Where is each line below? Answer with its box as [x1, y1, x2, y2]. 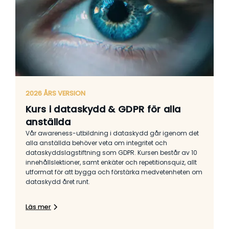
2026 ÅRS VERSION [26, 88, 85, 98]
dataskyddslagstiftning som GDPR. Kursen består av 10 [26, 148, 197, 157]
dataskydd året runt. [26, 177, 90, 186]
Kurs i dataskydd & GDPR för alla [26, 102, 181, 116]
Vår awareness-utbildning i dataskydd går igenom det [26, 128, 199, 138]
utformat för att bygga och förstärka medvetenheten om [26, 167, 202, 176]
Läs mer [26, 202, 51, 211]
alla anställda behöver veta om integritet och [26, 138, 167, 147]
